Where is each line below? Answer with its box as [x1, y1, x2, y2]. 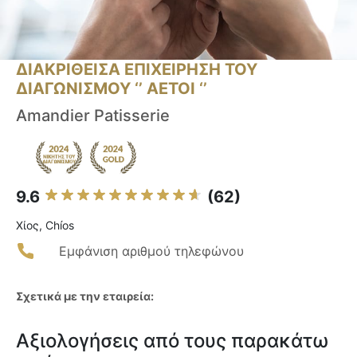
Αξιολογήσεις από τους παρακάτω [16, 329, 328, 353]
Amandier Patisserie [16, 106, 170, 126]
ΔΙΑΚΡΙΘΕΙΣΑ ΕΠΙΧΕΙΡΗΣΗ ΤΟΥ [16, 60, 257, 80]
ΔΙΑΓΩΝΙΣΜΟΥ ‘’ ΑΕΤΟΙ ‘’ [16, 79, 207, 99]
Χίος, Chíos [16, 218, 74, 233]
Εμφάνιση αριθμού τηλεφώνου [59, 243, 244, 260]
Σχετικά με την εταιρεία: [16, 289, 154, 304]
